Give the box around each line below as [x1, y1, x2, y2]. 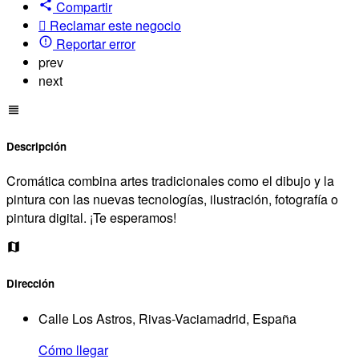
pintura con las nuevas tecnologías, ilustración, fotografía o [6, 190, 338, 209]
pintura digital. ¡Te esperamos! [6, 208, 176, 228]
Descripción [6, 139, 67, 155]
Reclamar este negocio [50, 15, 181, 34]
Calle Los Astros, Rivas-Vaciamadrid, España [38, 309, 296, 328]
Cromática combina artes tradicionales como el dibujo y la [6, 171, 334, 191]
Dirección [6, 276, 54, 292]
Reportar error [56, 34, 135, 53]
